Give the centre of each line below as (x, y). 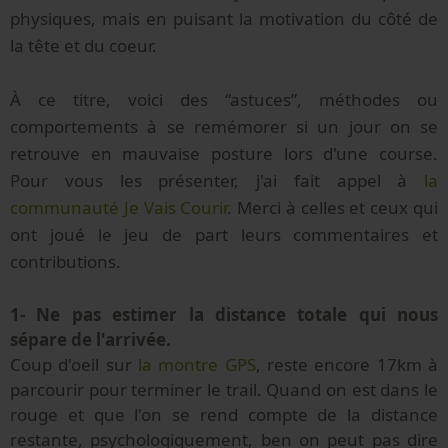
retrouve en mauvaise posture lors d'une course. (224, 154)
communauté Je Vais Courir (119, 208)
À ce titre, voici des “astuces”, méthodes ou (224, 100)
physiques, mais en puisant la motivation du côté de (224, 19)
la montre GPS (197, 365)
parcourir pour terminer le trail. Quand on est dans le (224, 390)
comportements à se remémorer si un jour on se (224, 127)
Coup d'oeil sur (74, 365)
